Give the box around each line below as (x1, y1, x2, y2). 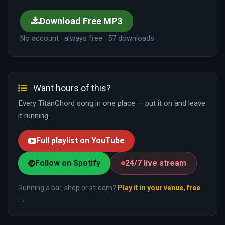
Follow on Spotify (35, 158, 100, 168)
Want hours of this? (31, 83, 111, 94)
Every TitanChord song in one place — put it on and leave (18, 99, 205, 108)
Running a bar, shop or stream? (18, 184, 118, 192)
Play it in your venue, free (118, 184, 200, 192)
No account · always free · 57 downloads (20, 34, 154, 43)
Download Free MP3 (40, 16, 122, 27)
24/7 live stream (125, 158, 186, 168)
